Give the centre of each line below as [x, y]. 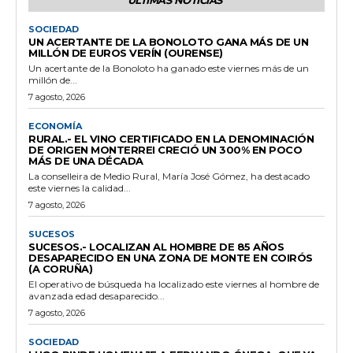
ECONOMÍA [55, 126]
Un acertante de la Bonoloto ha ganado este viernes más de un [169, 68]
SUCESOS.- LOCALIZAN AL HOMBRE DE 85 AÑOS [156, 246]
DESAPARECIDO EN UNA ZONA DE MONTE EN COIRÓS [171, 257]
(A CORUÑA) [60, 268]
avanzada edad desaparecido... [97, 295]
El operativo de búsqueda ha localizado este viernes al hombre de [174, 284]
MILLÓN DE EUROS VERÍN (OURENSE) [126, 52]
